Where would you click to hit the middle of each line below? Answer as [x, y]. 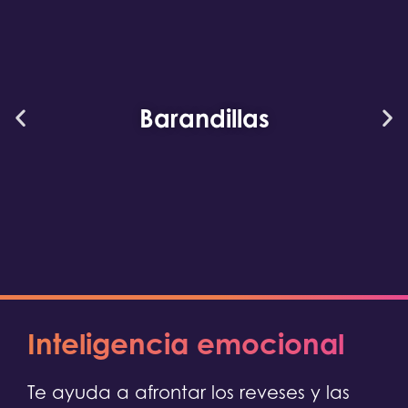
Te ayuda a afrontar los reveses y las [189, 393]
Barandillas [204, 117]
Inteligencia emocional [186, 344]
